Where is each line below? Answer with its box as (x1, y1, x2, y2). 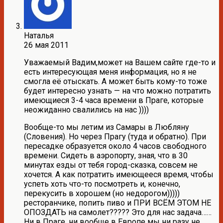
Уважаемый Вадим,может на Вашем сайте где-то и (24, 57, 216, 67)
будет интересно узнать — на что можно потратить (24, 86, 211, 96)
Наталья (24, 30, 54, 40)
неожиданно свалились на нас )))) (24, 105, 149, 114)
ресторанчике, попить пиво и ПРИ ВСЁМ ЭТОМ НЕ (24, 198, 211, 208)
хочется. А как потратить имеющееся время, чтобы (24, 169, 214, 179)
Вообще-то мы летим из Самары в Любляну (24, 122, 189, 132)
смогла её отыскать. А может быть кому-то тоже (24, 76, 207, 86)
